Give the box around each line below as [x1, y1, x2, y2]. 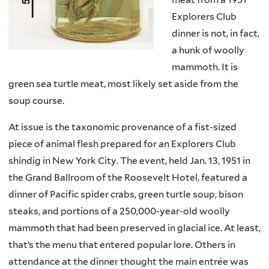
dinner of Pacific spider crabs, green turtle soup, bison [8, 189, 243, 200]
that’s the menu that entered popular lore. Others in [8, 239, 235, 250]
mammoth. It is [172, 61, 238, 73]
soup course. [8, 95, 64, 107]
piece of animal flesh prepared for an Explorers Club [8, 138, 236, 150]
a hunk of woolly [172, 44, 244, 56]
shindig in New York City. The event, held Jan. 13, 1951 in [8, 155, 250, 166]
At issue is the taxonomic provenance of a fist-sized [8, 121, 237, 133]
